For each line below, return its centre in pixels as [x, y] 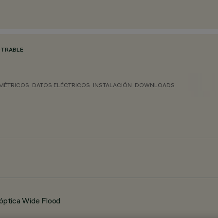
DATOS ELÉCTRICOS [61, 85]
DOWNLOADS [155, 85]
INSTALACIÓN [112, 85]
